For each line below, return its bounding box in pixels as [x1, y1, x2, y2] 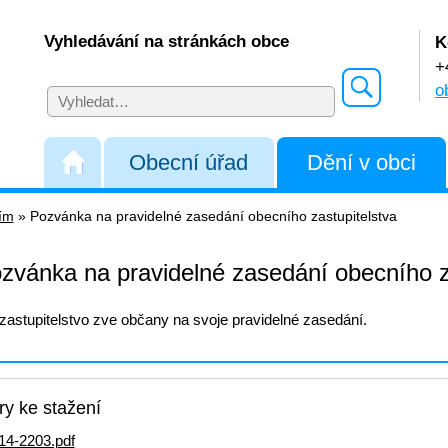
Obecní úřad [129, 150, 249, 175]
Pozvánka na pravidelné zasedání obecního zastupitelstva [29, 209, 397, 224]
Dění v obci [306, 150, 416, 175]
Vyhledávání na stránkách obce [44, 32, 289, 50]
